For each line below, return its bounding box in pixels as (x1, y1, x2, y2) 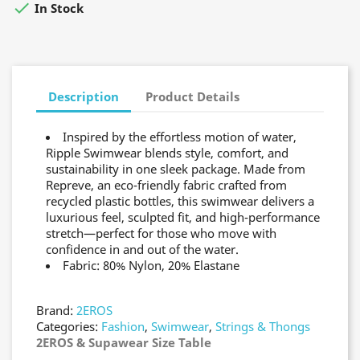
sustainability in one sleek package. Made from (46, 161, 305, 177)
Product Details (145, 88, 240, 104)
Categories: (36, 318, 101, 334)
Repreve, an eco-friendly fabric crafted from (46, 177, 287, 193)
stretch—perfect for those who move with (46, 225, 276, 241)
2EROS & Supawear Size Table (36, 334, 211, 350)
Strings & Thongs (215, 318, 310, 334)
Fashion (101, 318, 145, 334)
